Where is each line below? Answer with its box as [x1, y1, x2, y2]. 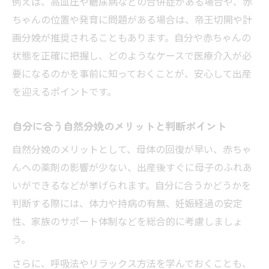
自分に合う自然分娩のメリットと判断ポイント [12, 118, 226, 133]
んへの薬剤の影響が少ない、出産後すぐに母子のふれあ [12, 159, 252, 174]
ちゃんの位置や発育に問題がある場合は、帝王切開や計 [12, 11, 252, 26]
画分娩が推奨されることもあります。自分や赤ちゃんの [12, 29, 251, 44]
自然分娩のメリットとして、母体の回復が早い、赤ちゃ [12, 141, 252, 156]
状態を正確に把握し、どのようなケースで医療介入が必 [12, 47, 252, 62]
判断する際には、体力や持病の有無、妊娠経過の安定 [12, 195, 243, 210]
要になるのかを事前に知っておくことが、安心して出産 [12, 65, 252, 80]
